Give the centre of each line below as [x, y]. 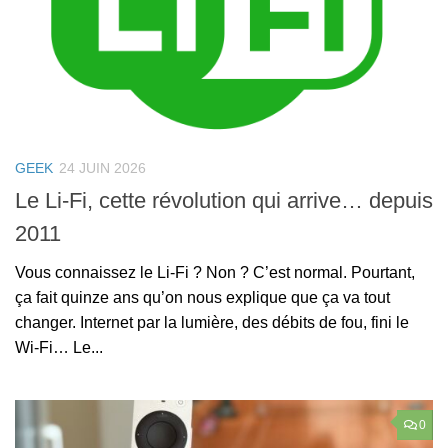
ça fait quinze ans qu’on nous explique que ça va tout [202, 297]
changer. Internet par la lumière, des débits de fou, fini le [212, 322]
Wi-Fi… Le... [59, 347]
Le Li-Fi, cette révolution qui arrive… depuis [224, 200]
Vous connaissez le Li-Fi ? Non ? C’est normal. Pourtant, [215, 272]
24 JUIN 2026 [102, 167]
